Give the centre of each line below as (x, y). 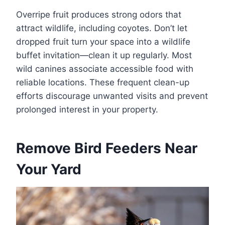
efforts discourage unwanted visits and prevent (112, 96)
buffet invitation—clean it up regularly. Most (104, 55)
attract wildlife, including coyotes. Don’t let (102, 28)
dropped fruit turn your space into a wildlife (103, 42)
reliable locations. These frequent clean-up (103, 83)
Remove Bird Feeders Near (107, 148)
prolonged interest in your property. (87, 110)
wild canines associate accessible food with (105, 69)
